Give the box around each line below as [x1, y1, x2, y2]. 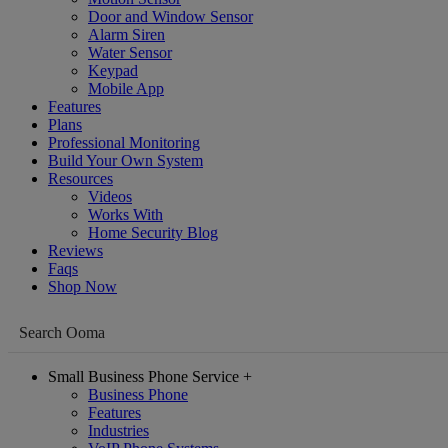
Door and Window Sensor [88, 8, 253, 25]
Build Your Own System [48, 152, 203, 169]
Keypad [88, 62, 138, 79]
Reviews [48, 242, 103, 259]
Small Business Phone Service [48, 368, 239, 385]
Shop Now [48, 278, 117, 295]
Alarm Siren [88, 26, 165, 43]
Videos [88, 188, 132, 205]
